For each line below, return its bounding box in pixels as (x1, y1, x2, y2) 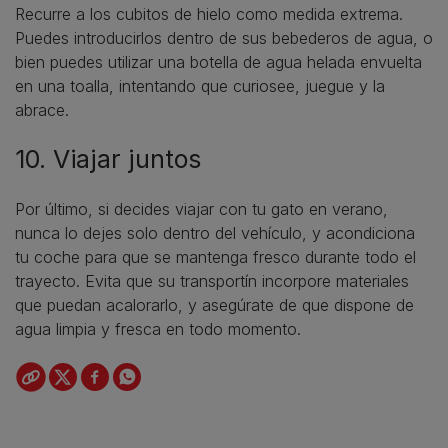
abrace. (15, 99, 69, 120)
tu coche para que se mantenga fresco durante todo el (15, 246, 416, 267)
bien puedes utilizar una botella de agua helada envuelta (15, 51, 422, 72)
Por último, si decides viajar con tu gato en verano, (15, 198, 388, 219)
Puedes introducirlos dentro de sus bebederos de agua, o (15, 27, 433, 48)
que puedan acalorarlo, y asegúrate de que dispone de (15, 294, 414, 315)
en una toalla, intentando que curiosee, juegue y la (15, 75, 385, 96)
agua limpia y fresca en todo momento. (15, 318, 301, 339)
